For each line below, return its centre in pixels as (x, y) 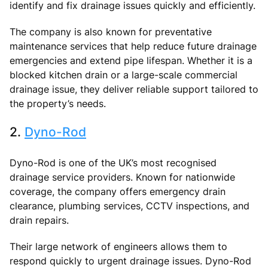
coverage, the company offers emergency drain (118, 191)
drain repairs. (39, 220)
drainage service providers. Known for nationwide (122, 177)
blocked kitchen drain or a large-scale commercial (124, 74)
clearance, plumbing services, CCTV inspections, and (130, 205)
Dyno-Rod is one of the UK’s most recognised (113, 162)
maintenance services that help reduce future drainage (133, 46)
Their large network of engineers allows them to (118, 246)
